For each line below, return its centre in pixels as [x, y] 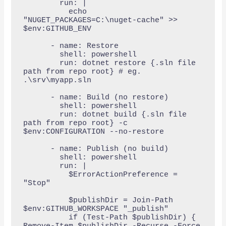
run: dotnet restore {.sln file [41, 63]
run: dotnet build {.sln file [41, 115]
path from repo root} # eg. [82, 72]
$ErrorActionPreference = [46, 175]
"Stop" [37, 183]
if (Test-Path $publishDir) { [46, 217]
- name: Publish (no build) [37, 149]
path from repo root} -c [75, 123]
